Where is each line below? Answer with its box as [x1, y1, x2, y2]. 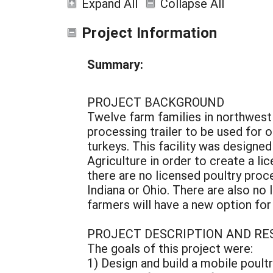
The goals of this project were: [87, 240, 253, 256]
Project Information [82, 23, 218, 42]
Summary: [87, 56, 143, 72]
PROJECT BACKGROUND [87, 94, 224, 110]
